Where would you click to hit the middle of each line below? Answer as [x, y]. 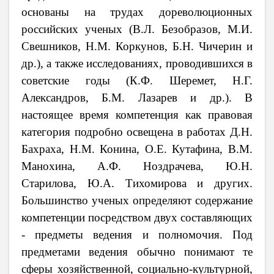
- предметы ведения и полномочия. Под [137, 234]
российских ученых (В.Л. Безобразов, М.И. [137, 29]
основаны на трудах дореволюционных [137, 12]
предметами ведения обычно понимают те [137, 251]
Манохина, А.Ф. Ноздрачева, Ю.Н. [137, 166]
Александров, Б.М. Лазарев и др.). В [137, 97]
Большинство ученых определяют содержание [137, 200]
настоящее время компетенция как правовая [137, 114]
